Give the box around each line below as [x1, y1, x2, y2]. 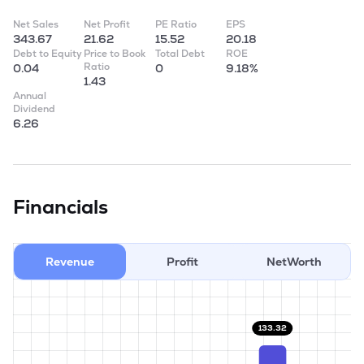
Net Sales [13, 18, 58, 31]
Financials [13, 194, 108, 219]
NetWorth [266, 254, 322, 269]
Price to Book [84, 47, 146, 60]
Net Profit [84, 18, 131, 31]
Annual [13, 89, 46, 102]
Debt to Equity [13, 47, 82, 60]
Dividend [13, 102, 55, 115]
